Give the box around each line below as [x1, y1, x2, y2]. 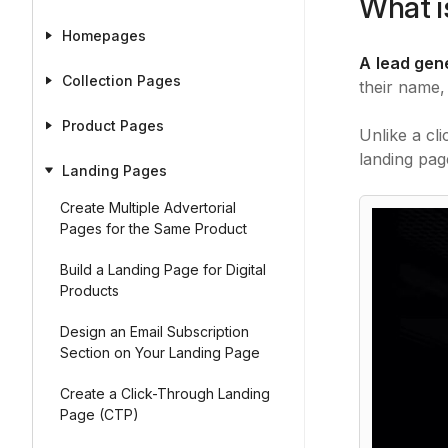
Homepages [62, 27, 146, 44]
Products [60, 282, 119, 299]
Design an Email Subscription [60, 323, 249, 340]
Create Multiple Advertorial [60, 199, 236, 216]
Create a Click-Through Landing [60, 385, 270, 402]
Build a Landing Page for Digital [60, 261, 266, 278]
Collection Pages [62, 72, 181, 89]
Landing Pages [62, 162, 167, 179]
